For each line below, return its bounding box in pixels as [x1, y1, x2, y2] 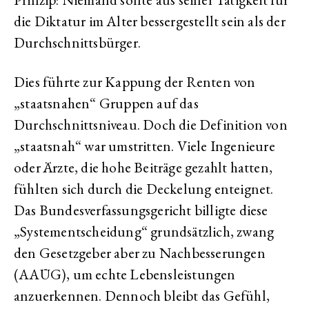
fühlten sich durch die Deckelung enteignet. [14, 179, 274, 199]
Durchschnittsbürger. [14, 33, 141, 52]
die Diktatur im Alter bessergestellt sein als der [14, 12, 286, 31]
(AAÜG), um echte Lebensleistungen [14, 265, 236, 284]
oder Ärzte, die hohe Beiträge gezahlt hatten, [14, 158, 273, 177]
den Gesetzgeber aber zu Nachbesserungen [14, 243, 266, 263]
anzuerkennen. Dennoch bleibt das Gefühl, [14, 286, 270, 306]
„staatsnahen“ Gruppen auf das [14, 94, 199, 113]
